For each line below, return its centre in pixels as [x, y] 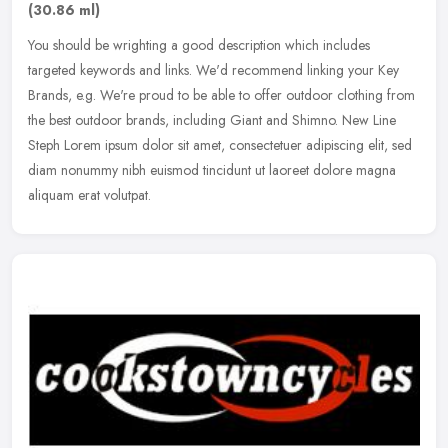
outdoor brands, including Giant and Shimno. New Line [235, 120]
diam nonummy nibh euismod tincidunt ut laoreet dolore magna [212, 170]
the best [49, 120]
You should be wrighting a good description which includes [199, 45]
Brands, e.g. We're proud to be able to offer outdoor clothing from [221, 95]
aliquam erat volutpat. [89, 195]
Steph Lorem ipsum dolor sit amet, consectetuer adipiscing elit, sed [220, 145]
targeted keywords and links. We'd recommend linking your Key [213, 70]
